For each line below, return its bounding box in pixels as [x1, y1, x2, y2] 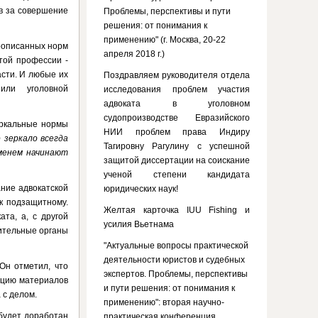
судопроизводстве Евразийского [104, 113, 250, 123]
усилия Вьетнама [104, 219, 174, 229]
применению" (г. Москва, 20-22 [104, 35, 226, 45]
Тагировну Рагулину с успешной [104, 141, 250, 151]
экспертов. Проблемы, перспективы [104, 269, 248, 279]
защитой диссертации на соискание [104, 155, 250, 165]
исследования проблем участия [104, 84, 250, 94]
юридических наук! [104, 184, 178, 194]
